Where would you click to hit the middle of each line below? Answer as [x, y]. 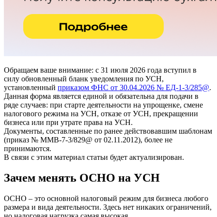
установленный [31, 87]
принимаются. [28, 148]
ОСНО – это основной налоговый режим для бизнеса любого [106, 198]
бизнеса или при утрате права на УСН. [68, 122]
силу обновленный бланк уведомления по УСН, [84, 78]
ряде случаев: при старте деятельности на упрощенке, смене [103, 105]
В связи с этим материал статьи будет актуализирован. [94, 157]
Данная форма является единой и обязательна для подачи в [101, 96]
